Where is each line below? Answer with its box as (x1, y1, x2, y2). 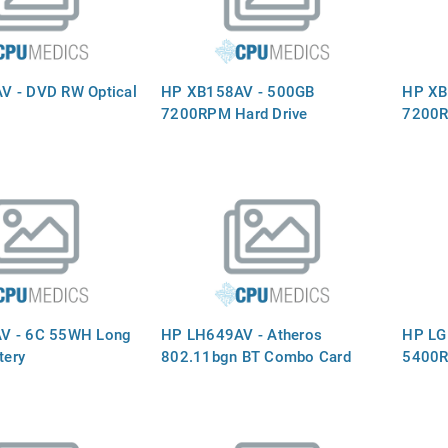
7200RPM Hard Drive (161, 102, 308, 123)
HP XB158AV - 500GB (161, 80, 315, 101)
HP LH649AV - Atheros (161, 323, 323, 344)
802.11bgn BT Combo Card (161, 345, 351, 366)
